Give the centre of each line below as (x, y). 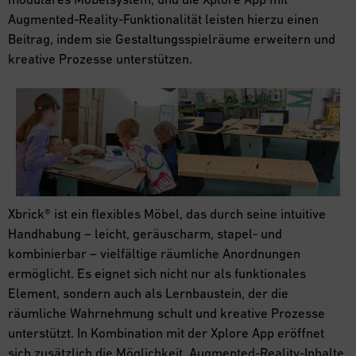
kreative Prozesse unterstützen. (100, 58)
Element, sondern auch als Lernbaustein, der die (148, 293)
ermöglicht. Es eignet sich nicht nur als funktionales (157, 273)
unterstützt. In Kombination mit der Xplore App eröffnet (166, 333)
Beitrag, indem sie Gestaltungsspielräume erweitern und (172, 39)
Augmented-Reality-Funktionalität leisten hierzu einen (163, 19)
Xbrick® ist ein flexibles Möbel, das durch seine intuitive (167, 213)
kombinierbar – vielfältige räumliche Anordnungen (154, 253)
